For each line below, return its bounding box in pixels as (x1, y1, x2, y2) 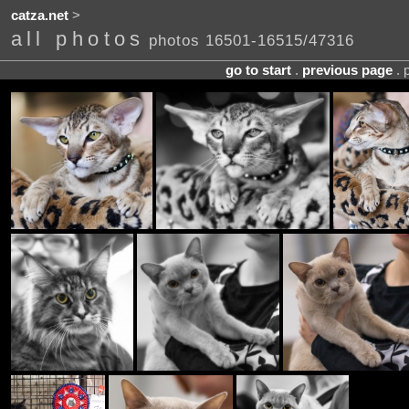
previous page (301, 62, 393, 78)
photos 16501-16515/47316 (148, 31, 354, 50)
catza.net (10, 8, 68, 24)
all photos (10, 27, 145, 51)
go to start (225, 62, 291, 78)
